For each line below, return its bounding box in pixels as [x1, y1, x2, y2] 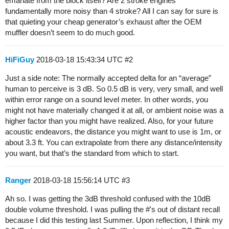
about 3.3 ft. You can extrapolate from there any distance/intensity [5, 138, 222, 147]
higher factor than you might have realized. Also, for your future [5, 117, 213, 125]
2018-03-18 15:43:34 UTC [36, 55, 125, 64]
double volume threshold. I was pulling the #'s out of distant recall [5, 205, 220, 214]
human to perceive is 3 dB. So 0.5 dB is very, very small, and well [5, 84, 223, 93]
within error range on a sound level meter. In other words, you [5, 95, 208, 104]
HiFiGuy [5, 55, 34, 64]
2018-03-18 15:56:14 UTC [33, 176, 122, 185]
